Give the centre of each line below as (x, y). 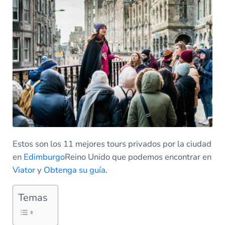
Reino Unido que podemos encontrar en (138, 157)
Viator (24, 170)
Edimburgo (44, 157)
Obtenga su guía (74, 170)
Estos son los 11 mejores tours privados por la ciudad (112, 144)
